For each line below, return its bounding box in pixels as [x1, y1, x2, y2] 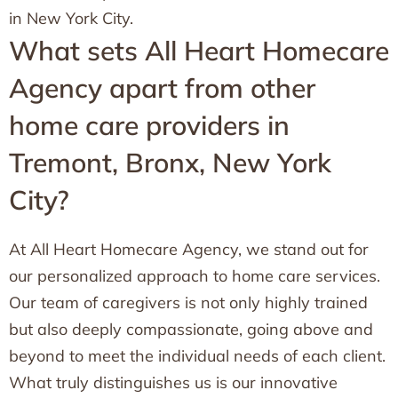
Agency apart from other [9, 71, 315, 105]
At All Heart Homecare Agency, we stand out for [9, 239, 369, 259]
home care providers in [9, 108, 290, 142]
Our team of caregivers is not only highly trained [9, 292, 368, 313]
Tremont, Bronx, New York [9, 146, 331, 179]
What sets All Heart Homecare [9, 34, 389, 68]
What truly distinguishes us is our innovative [9, 372, 338, 393]
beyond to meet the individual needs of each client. [9, 346, 386, 366]
